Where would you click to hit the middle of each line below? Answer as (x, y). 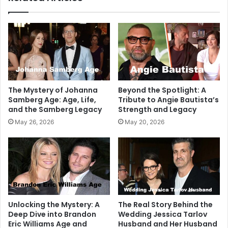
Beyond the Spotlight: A (162, 90)
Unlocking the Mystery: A (54, 204)
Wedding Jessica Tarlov (163, 214)
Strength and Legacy (157, 109)
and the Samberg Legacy (55, 109)
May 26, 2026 (34, 122)
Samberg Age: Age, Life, (52, 99)
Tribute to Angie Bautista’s (168, 99)
